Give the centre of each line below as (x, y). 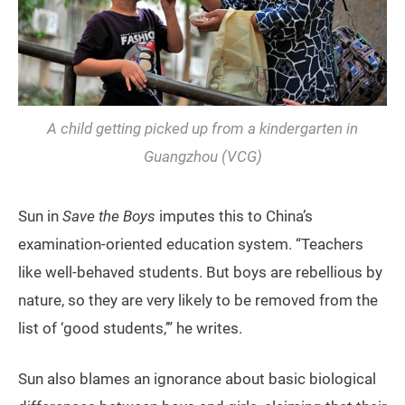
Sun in (40, 217)
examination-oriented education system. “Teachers (191, 245)
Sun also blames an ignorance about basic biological (197, 379)
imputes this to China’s (234, 217)
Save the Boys (109, 217)
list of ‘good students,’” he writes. (130, 329)
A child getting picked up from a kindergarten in (202, 129)
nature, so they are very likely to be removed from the (198, 301)
